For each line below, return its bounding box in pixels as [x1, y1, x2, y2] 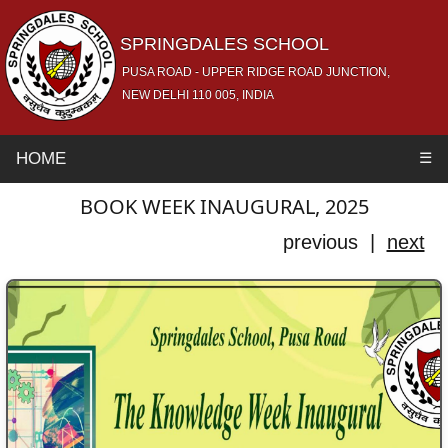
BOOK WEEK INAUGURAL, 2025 [79, 193, 369, 220]
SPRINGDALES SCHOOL [120, 34, 329, 54]
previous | [282, 231, 387, 253]
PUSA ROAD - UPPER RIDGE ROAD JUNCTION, [122, 65, 390, 79]
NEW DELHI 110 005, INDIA [122, 88, 274, 102]
